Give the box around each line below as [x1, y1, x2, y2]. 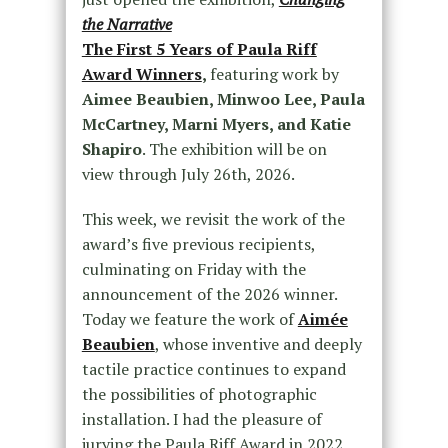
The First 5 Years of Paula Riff [81, 37, 317, 60]
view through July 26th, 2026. [81, 162, 295, 185]
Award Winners [81, 62, 202, 85]
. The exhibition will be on [141, 137, 327, 160]
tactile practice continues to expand [81, 357, 346, 380]
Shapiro [81, 137, 142, 160]
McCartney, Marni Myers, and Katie [81, 112, 351, 135]
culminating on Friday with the [81, 257, 306, 280]
